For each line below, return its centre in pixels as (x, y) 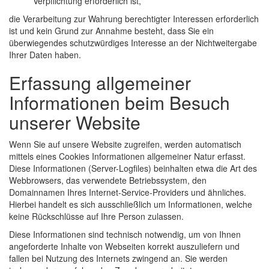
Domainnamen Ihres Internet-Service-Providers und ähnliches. (128, 192)
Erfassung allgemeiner (100, 83)
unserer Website (75, 122)
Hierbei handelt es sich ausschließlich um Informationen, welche (131, 204)
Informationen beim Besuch (119, 103)
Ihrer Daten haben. (45, 55)
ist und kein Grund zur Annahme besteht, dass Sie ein (111, 31)
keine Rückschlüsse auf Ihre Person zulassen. (96, 216)
